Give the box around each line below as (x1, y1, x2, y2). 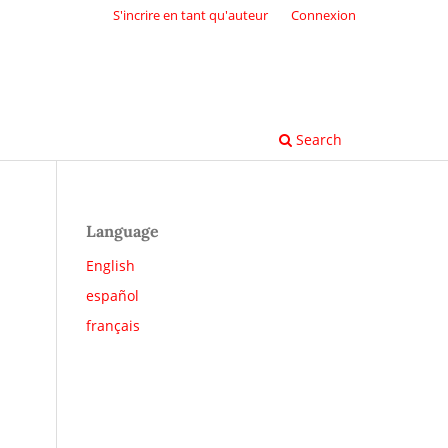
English (86, 255, 135, 275)
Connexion (291, 5, 356, 24)
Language (86, 220, 159, 241)
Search (292, 129, 342, 149)
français (86, 315, 140, 335)
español (86, 285, 139, 305)
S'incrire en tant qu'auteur (113, 5, 269, 24)
